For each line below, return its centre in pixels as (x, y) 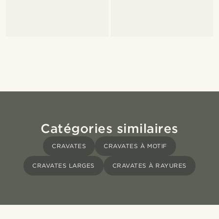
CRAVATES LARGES (64, 166)
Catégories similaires (109, 129)
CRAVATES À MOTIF (135, 146)
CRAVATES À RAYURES (149, 166)
